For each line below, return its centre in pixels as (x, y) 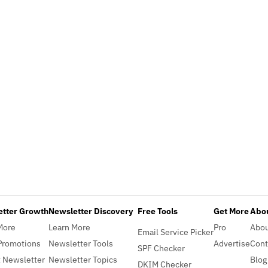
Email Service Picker (176, 232)
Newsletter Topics (83, 259)
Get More (231, 211)
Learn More (69, 227)
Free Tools (158, 211)
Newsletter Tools (81, 243)
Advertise (232, 243)
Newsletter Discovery (91, 211)
